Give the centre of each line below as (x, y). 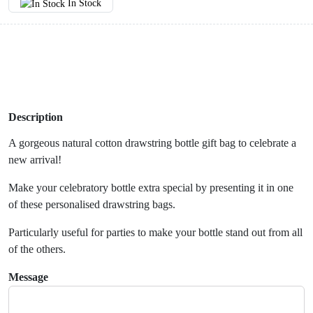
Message (28, 277)
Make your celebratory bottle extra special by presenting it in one (151, 188)
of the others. (37, 249)
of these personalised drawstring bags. (92, 205)
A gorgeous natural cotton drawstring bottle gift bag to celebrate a (152, 143)
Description (36, 117)
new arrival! (35, 160)
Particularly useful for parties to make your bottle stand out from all (155, 233)
